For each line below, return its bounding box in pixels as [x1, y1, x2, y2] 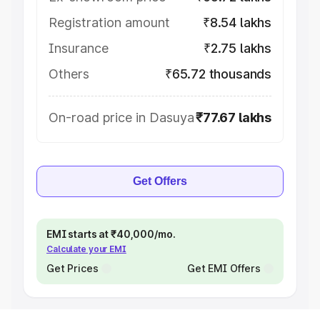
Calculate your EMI [46, 244, 126, 254]
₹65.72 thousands [164, 66, 271, 81]
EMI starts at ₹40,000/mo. [46, 228, 176, 240]
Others [49, 66, 89, 81]
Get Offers [133, 175, 187, 187]
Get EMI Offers [186, 262, 261, 274]
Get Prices [46, 262, 99, 274]
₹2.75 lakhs [203, 41, 271, 56]
